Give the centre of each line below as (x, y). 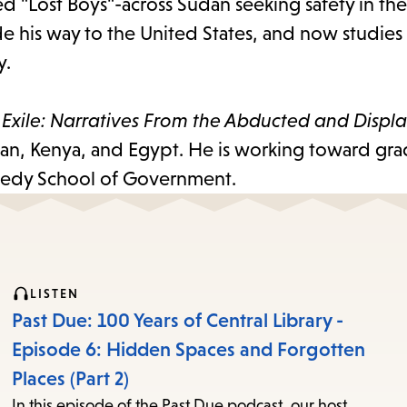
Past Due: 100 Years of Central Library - (178, 321)
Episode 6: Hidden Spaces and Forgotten (189, 350)
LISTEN (55, 294)
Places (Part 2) (71, 379)
